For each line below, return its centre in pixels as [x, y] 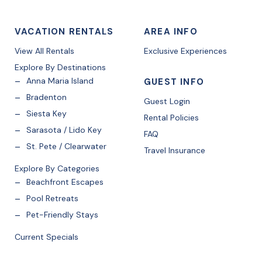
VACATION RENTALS [64, 32]
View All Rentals [44, 51]
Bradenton [46, 97]
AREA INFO [170, 32]
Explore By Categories [57, 168]
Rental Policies [171, 118]
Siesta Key [46, 113]
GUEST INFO [174, 82]
